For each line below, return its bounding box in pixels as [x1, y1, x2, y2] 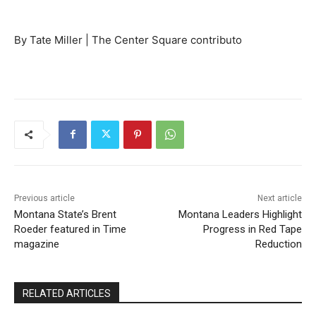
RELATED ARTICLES [23, 287, 111, 299]
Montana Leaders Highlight [178, 207, 302, 221]
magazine [14, 237, 59, 250]
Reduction [255, 237, 302, 250]
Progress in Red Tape [202, 222, 302, 236]
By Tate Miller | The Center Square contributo [14, 32, 242, 47]
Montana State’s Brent [14, 207, 116, 221]
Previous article [14, 193, 75, 203]
